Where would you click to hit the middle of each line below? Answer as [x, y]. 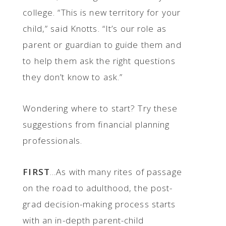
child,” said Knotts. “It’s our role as [95, 29]
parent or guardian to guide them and [102, 45]
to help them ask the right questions [99, 61]
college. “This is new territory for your [102, 12]
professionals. [53, 140]
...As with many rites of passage [116, 172]
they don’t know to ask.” [73, 77]
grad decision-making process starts [99, 204]
